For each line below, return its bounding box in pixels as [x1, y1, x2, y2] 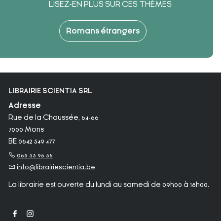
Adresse [8, 101, 41, 110]
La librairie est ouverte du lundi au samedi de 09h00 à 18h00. [8, 180, 210, 188]
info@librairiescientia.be [16, 163, 95, 171]
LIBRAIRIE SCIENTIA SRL [8, 87, 92, 95]
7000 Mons [8, 125, 44, 133]
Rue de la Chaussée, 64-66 [8, 113, 99, 121]
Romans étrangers [66, 26, 140, 35]
